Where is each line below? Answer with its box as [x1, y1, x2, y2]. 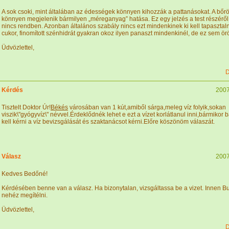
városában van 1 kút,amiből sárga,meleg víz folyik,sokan [68, 104, 226, 111]
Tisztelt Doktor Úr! [2, 104, 51, 111]
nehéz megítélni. [2, 192, 48, 199]
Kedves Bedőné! [2, 170, 48, 177]
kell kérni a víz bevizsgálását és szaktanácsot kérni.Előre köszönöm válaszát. [2, 118, 215, 125]
